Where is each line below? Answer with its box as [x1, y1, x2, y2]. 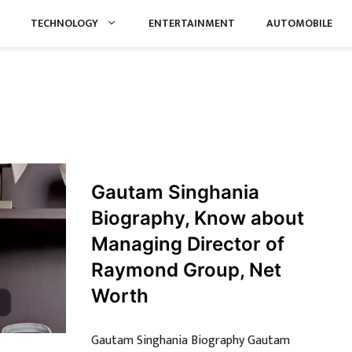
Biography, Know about [91, 207, 304, 229]
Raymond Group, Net [91, 258, 281, 281]
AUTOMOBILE [266, 14, 332, 32]
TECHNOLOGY [31, 14, 98, 32]
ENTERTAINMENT [148, 14, 235, 32]
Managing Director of [91, 233, 284, 255]
